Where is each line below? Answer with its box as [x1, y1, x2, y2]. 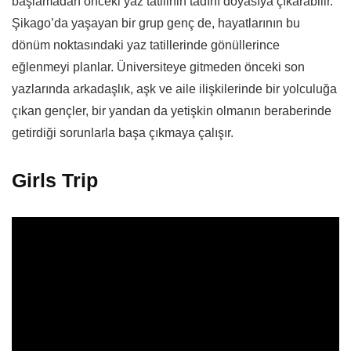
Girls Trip [12, 169, 98, 192]
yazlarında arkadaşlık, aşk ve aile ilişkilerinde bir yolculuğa [12, 82, 337, 96]
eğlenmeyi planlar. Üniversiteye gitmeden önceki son [12, 60, 305, 74]
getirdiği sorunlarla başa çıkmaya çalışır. [12, 126, 233, 140]
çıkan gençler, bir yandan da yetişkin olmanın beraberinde [12, 104, 331, 118]
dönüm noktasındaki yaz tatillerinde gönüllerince [12, 38, 280, 52]
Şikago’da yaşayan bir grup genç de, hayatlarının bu [12, 16, 300, 31]
